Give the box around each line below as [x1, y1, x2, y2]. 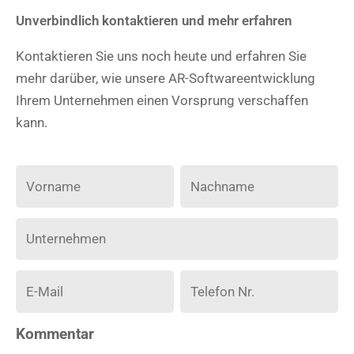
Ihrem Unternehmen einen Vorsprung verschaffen [16, 92, 308, 108]
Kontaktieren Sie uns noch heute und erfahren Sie [16, 48, 307, 64]
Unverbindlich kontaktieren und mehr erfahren [16, 13, 292, 28]
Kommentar [16, 325, 94, 343]
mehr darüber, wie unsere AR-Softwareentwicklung [16, 70, 315, 86]
